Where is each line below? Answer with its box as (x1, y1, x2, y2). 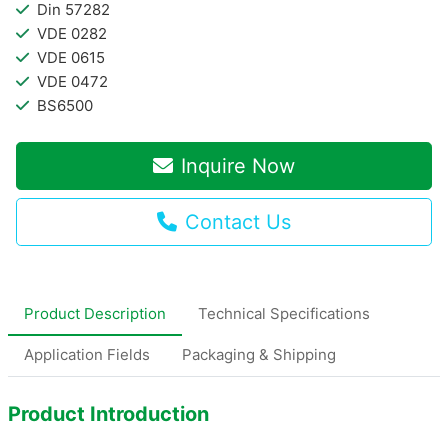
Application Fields (24, 344, 150, 364)
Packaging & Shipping (182, 344, 336, 364)
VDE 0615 (37, 47, 105, 67)
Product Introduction (8, 401, 209, 426)
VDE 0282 (37, 23, 107, 43)
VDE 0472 (37, 71, 108, 91)
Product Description (24, 303, 166, 323)
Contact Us (185, 209, 291, 234)
